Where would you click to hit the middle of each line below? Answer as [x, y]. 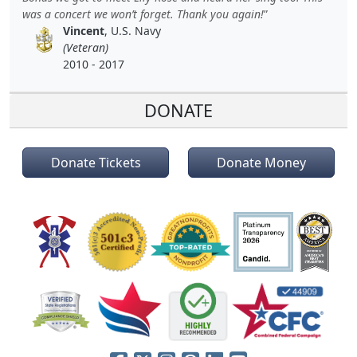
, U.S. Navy [133, 31]
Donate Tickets [96, 163]
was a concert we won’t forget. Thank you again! [143, 14]
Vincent [84, 31]
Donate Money [261, 163]
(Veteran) [86, 48]
